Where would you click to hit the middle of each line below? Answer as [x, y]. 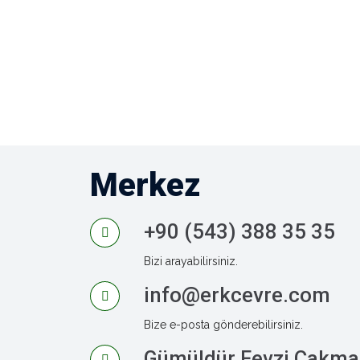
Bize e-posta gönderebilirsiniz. [223, 325]
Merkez [145, 185]
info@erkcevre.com [237, 295]
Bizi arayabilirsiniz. [191, 261]
